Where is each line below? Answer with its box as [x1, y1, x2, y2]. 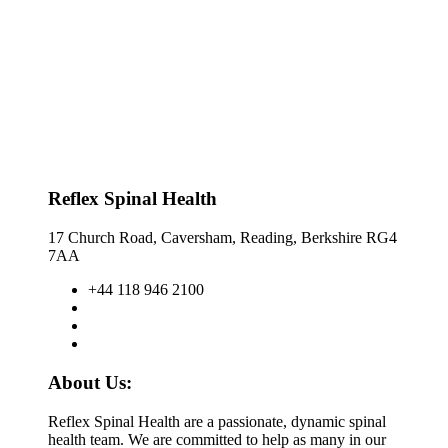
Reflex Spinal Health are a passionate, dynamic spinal [48, 412, 386, 430]
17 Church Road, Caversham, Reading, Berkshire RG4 [48, 229, 397, 247]
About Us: [48, 371, 132, 393]
